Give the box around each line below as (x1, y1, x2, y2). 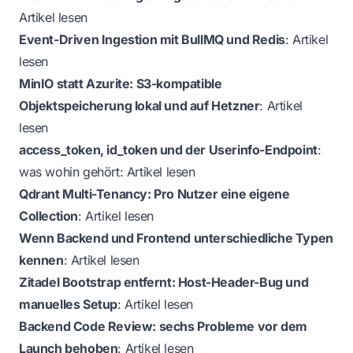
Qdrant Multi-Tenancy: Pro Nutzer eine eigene (19, 185, 290, 202)
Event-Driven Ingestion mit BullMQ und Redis (19, 31, 285, 47)
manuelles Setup (19, 295, 117, 312)
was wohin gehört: (19, 163, 127, 180)
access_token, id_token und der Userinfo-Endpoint (19, 141, 318, 158)
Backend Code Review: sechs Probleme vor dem (19, 318, 307, 334)
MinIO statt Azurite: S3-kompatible (19, 75, 222, 91)
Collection (19, 207, 78, 224)
